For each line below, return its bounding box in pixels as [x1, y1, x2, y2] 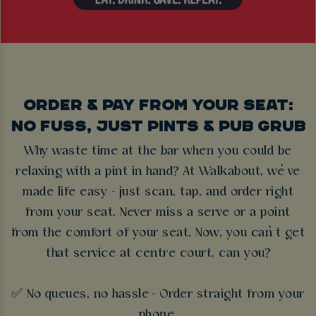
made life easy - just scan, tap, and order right [23, 185, 293, 199]
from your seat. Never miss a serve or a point [25, 205, 291, 219]
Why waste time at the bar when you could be [24, 144, 292, 158]
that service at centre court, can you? [46, 246, 270, 260]
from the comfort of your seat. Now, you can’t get [11, 226, 305, 240]
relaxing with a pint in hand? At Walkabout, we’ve [16, 164, 300, 178]
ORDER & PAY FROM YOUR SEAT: [23, 95, 293, 114]
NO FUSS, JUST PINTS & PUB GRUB [11, 116, 305, 135]
